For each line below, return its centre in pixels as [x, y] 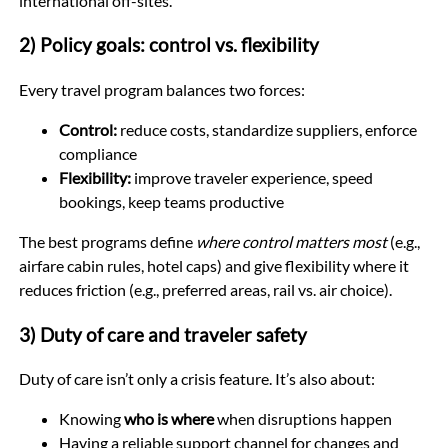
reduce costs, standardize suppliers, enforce [266, 130]
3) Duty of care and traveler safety [162, 334]
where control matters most [291, 242]
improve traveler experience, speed [251, 178]
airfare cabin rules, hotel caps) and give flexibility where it [213, 266]
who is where [168, 419]
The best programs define [107, 242]
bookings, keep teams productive [171, 202]
